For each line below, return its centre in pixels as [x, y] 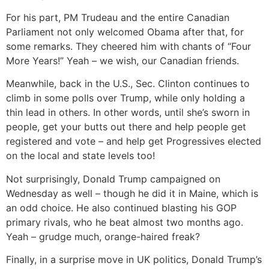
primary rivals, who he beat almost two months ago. [125, 222]
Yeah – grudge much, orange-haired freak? [103, 236]
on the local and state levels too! [80, 156]
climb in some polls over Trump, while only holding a [125, 98]
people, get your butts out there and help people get [126, 127]
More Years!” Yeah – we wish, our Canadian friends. [122, 61]
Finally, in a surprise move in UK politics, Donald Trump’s [134, 260]
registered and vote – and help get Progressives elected [134, 141]
